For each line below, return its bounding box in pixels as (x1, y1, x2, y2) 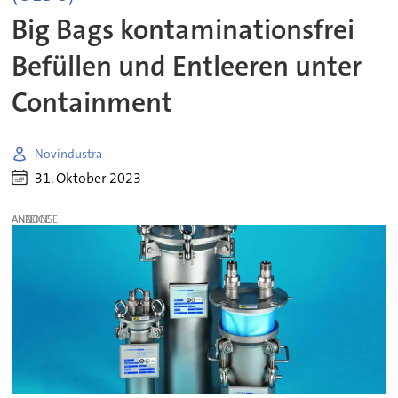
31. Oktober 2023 (35, 168, 142, 187)
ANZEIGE (12, 211, 52, 227)
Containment (12, 84, 173, 121)
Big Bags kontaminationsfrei (12, 12, 355, 48)
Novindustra (35, 145, 103, 162)
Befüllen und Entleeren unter (12, 48, 362, 84)
